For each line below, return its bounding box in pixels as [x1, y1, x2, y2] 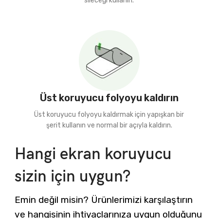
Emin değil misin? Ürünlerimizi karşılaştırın [15, 194, 193, 206]
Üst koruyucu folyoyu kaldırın [39, 92, 179, 104]
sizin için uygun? [15, 167, 130, 187]
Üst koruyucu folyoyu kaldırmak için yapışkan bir [34, 110, 184, 119]
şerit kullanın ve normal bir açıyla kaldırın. [46, 121, 172, 130]
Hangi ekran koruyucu [15, 145, 172, 164]
